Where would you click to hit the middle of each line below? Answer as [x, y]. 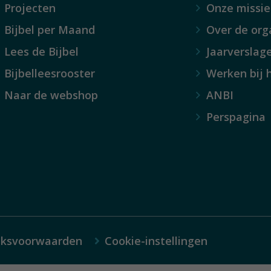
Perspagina [236, 116]
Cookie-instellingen [156, 240]
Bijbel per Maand [50, 29]
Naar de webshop [51, 95]
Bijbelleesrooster [50, 73]
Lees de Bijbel [42, 51]
